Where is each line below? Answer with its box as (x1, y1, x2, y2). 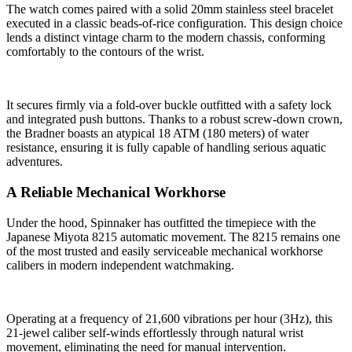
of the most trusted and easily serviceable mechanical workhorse (6, 244, 323, 258)
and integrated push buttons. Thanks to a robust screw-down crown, (6, 112, 343, 126)
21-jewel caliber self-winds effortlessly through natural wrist (6, 325, 303, 339)
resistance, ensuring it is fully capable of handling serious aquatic (6, 141, 326, 155)
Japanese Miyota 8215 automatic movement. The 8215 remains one (6, 229, 340, 244)
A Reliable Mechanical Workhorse (6, 184, 225, 201)
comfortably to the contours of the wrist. (6, 45, 204, 59)
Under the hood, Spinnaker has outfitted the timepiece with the (6, 215, 316, 229)
